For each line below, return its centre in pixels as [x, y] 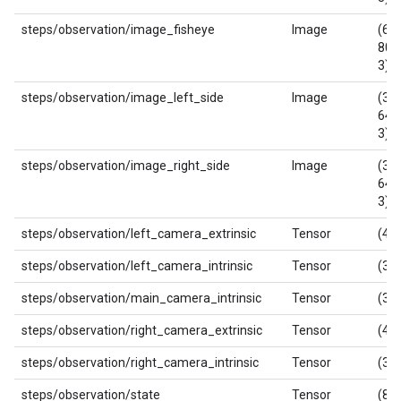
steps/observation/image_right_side [126, 166]
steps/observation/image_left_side [123, 98]
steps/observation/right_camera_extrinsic [142, 330]
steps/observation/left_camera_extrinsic [139, 234]
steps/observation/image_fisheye [118, 30]
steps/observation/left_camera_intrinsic [137, 266]
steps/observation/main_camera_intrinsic [141, 298]
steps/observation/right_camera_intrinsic [140, 363]
